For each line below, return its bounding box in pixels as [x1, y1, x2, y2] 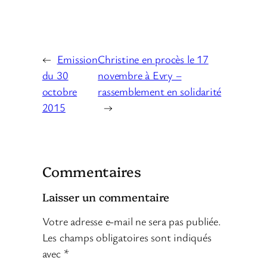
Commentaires [42, 162, 141, 181]
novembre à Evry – [98, 67, 182, 82]
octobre [42, 83, 77, 98]
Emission [57, 51, 98, 66]
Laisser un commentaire [42, 188, 169, 204]
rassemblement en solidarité [98, 83, 222, 98]
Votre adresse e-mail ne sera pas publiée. [42, 214, 221, 229]
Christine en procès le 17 [98, 51, 209, 66]
